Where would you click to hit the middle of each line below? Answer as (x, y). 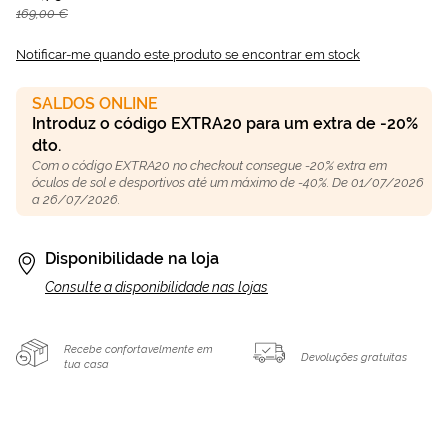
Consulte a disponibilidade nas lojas (156, 287)
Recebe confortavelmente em (138, 350)
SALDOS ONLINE (95, 103)
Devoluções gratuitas (354, 357)
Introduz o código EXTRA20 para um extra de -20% (225, 123)
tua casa (86, 365)
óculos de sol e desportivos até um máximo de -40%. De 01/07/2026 (228, 182)
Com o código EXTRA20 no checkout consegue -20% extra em (209, 165)
